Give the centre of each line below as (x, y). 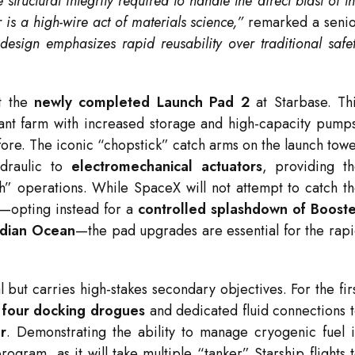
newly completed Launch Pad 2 (141, 103)
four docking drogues (74, 311)
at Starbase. (290, 103)
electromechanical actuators (166, 167)
